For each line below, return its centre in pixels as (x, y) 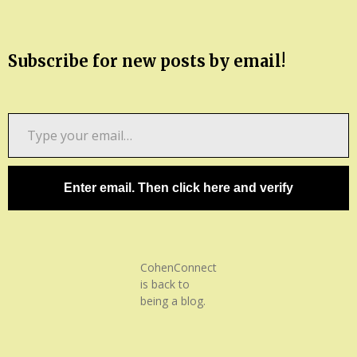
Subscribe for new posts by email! (147, 61)
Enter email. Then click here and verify (178, 187)
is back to (165, 284)
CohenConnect (178, 267)
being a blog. (173, 300)
